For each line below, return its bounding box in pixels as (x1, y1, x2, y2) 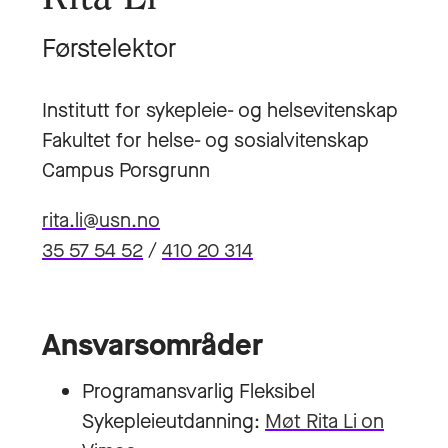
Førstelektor (42, 31, 176, 66)
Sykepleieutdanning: (82, 408, 265, 435)
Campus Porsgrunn (42, 157, 210, 184)
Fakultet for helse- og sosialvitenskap (42, 127, 369, 154)
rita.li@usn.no (42, 207, 160, 234)
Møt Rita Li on (265, 408, 384, 435)
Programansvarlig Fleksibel (82, 378, 315, 405)
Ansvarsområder (42, 325, 263, 365)
